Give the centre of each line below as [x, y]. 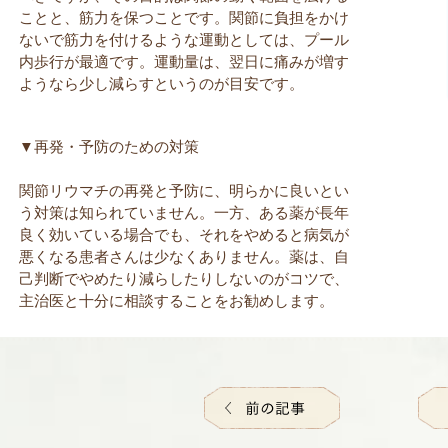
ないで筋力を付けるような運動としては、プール [184, 39]
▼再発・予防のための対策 [109, 146]
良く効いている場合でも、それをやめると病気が [184, 234]
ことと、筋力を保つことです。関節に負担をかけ [184, 17]
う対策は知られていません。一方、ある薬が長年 [184, 212]
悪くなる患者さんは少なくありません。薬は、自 [184, 256]
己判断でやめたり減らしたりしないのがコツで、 [184, 278]
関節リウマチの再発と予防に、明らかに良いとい [184, 190]
